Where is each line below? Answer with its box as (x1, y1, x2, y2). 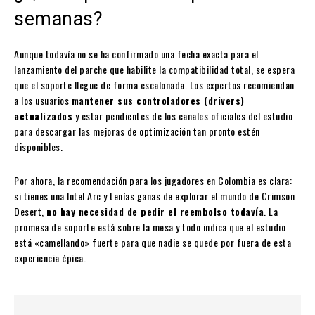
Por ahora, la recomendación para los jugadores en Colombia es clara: (14, 173, 292, 188)
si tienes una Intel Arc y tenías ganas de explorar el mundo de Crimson (14, 188, 295, 204)
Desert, (14, 204, 46, 219)
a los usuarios (14, 93, 72, 108)
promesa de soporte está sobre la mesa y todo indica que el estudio (14, 219, 285, 235)
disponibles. (14, 139, 63, 155)
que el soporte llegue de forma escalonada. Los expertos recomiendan (14, 77, 295, 93)
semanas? (14, 8, 103, 31)
